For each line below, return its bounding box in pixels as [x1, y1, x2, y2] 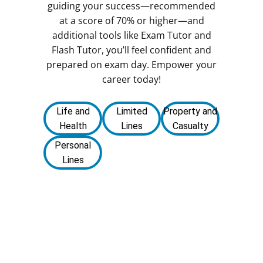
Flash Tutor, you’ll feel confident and [52, 43, 211, 56]
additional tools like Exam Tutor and [52, 28, 211, 42]
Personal [55, 139, 91, 151]
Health [59, 120, 87, 131]
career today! [102, 72, 161, 86]
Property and [163, 105, 217, 117]
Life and [56, 105, 90, 117]
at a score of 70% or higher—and [59, 14, 204, 27]
